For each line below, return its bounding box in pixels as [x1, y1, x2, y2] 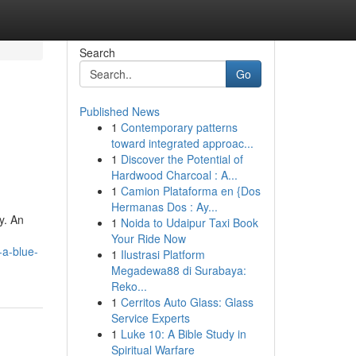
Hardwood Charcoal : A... [110, 167, 238, 183]
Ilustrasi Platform [120, 246, 205, 262]
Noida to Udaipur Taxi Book [120, 215, 258, 230]
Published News [79, 103, 160, 119]
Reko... [110, 278, 147, 294]
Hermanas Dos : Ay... [110, 199, 218, 215]
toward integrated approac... [110, 135, 253, 151]
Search [79, 44, 115, 60]
